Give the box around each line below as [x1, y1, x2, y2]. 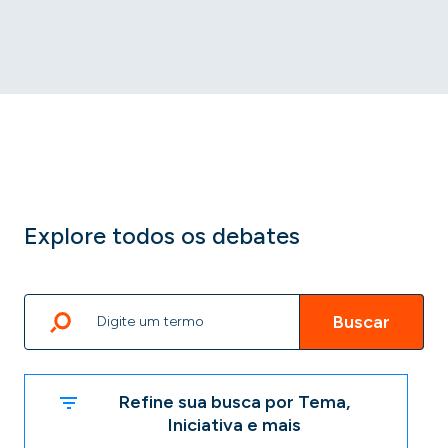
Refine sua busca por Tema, [118, 391, 350, 413]
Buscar [333, 311, 390, 333]
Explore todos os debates [24, 221, 300, 250]
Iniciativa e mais [167, 414, 301, 436]
